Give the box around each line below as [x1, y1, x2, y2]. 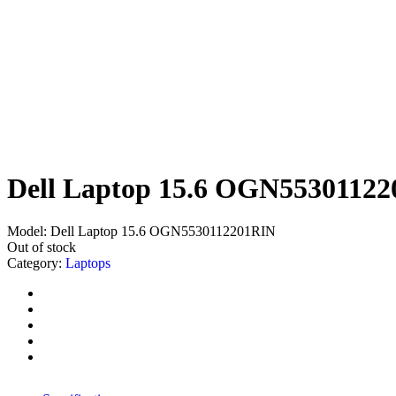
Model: [7, 224, 47, 240]
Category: [7, 255, 65, 271]
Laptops [65, 255, 110, 271]
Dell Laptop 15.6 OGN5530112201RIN [47, 224, 276, 240]
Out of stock [7, 240, 76, 255]
